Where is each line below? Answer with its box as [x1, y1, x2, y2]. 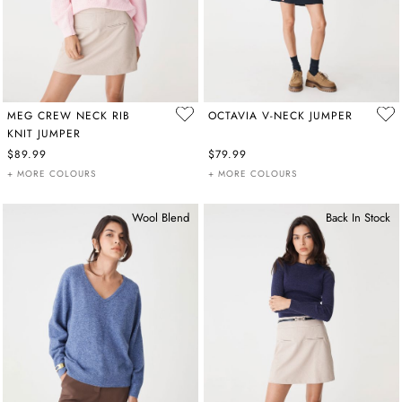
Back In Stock [325, 208, 390, 226]
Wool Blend [131, 208, 189, 226]
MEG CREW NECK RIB [7, 107, 130, 124]
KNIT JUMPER [7, 125, 81, 142]
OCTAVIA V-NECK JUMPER [208, 107, 353, 124]
